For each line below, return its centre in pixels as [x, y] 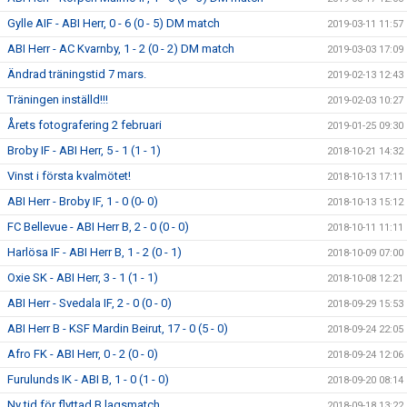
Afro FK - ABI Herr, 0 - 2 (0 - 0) [83, 354]
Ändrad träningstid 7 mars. [77, 74]
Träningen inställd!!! [58, 99]
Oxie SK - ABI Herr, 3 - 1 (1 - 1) [83, 278]
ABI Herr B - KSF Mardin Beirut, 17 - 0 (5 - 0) [118, 328]
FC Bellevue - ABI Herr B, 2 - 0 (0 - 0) [98, 227]
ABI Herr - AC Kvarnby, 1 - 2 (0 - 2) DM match [121, 49]
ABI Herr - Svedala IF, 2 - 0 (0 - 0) [89, 303]
